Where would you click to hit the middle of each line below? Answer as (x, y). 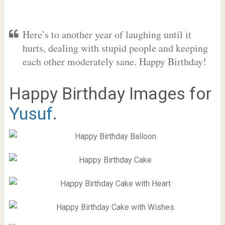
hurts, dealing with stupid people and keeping (115, 48)
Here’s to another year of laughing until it (107, 34)
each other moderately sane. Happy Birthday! (114, 62)
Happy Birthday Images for (110, 93)
